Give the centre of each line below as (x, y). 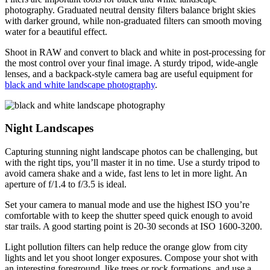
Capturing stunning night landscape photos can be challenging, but (131, 151)
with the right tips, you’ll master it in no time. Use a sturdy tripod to (132, 162)
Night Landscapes (49, 128)
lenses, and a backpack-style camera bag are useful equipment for (129, 74)
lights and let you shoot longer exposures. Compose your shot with (131, 257)
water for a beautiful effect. (56, 31)
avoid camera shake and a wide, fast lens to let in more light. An (126, 173)
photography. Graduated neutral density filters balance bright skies (130, 10)
